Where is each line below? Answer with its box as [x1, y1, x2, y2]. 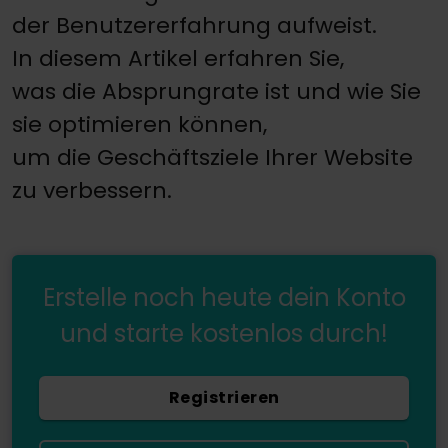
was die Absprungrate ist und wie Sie [12, 75, 421, 107]
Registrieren [168, 385, 280, 409]
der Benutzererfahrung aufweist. [12, 9, 377, 41]
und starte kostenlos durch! [60, 316, 388, 350]
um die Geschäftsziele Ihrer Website [12, 141, 413, 173]
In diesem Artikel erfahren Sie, [12, 42, 344, 74]
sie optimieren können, [12, 108, 267, 140]
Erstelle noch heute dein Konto [42, 280, 406, 314]
